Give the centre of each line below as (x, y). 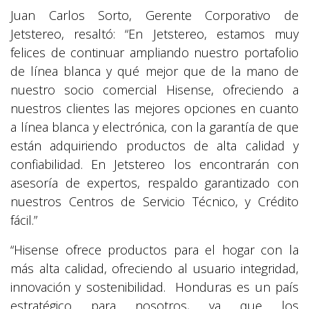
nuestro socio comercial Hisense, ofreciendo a (154, 90)
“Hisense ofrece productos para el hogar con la (154, 250)
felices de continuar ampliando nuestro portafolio (154, 53)
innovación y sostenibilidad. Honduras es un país (154, 287)
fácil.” (24, 220)
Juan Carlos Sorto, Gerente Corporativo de (154, 16)
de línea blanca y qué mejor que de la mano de (154, 71)
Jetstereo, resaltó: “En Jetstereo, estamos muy (154, 34)
